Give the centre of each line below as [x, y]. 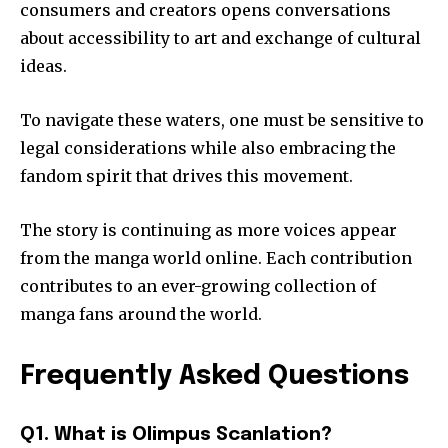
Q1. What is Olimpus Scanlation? [176, 434]
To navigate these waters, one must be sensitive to [222, 119]
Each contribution [339, 257]
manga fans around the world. [141, 313]
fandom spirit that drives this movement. [186, 175]
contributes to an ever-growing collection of [198, 285]
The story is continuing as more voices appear [208, 229]
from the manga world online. [141, 257]
